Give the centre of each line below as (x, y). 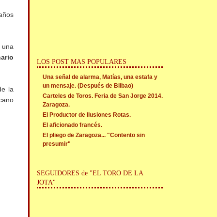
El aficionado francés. (73, 125)
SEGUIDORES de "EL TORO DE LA (90, 173)
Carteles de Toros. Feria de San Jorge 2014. (103, 96)
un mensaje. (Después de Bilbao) (88, 86)
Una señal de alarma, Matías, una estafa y (100, 77)
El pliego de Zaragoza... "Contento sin (94, 135)
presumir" (57, 144)
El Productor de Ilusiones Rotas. (87, 115)
